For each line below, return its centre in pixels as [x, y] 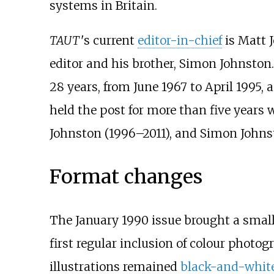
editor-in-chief [180, 41]
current [113, 41]
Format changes [126, 177]
